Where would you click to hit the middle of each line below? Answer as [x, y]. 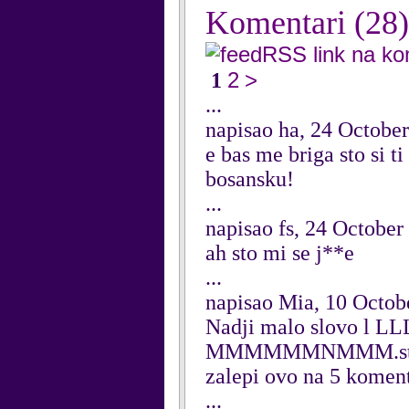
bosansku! [250, 179]
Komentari [280, 23]
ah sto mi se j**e [280, 253]
